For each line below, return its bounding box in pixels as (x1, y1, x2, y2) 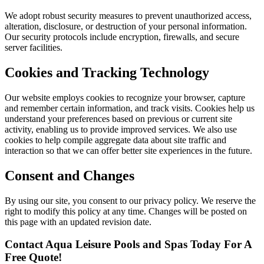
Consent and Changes (5, 167, 134, 183)
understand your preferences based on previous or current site (5, 113, 232, 124)
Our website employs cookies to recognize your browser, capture (5, 92, 245, 103)
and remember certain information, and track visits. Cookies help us (5, 103, 255, 113)
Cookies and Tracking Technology (5, 64, 209, 80)
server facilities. (5, 42, 62, 52)
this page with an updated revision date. (5, 216, 151, 227)
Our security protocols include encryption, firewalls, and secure (5, 31, 239, 42)
